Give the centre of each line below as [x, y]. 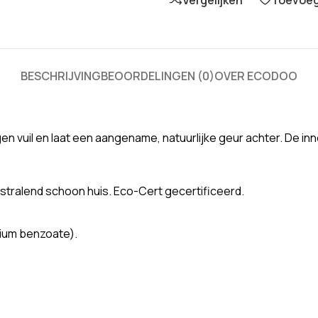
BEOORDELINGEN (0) [158, 76]
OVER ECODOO [256, 76]
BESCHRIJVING [61, 76]
